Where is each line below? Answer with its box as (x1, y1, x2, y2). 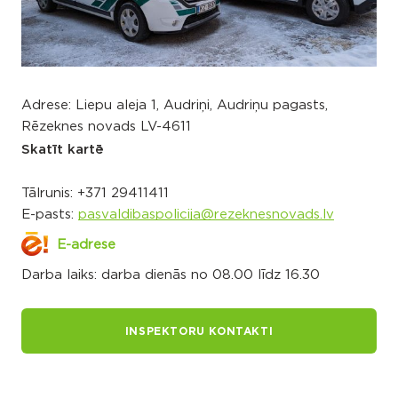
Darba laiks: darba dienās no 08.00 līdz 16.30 (21, 268, 320, 283)
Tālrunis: (21, 187, 77, 201)
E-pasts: (21, 208, 78, 222)
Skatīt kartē (21, 143, 104, 157)
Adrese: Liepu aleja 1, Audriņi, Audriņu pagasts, (21, 99, 328, 113)
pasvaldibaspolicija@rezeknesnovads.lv (78, 208, 334, 222)
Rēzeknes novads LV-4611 (21, 120, 191, 134)
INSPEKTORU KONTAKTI (124, 326, 274, 338)
